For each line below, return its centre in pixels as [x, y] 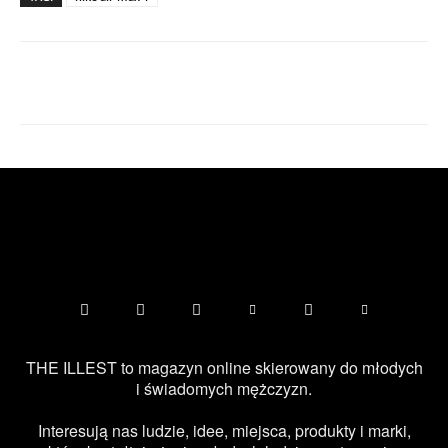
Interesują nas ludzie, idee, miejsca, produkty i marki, [224, 431]
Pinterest [289, 83]
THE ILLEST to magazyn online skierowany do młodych [224, 368]
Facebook [93, 83]
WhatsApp [412, 83]
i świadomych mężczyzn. [224, 389]
